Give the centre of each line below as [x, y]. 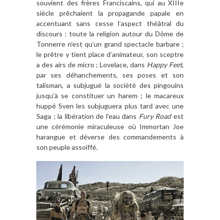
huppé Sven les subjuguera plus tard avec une [110, 106]
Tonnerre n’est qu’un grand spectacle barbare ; [110, 44]
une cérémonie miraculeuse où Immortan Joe [110, 127]
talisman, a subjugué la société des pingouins [110, 85]
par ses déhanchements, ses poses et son [110, 75]
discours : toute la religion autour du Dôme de [110, 34]
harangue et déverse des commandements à [110, 137]
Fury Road [155, 116]
